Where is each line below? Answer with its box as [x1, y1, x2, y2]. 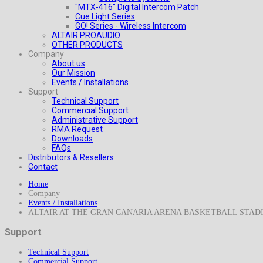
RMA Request [52, 124, 103, 134]
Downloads [52, 134, 93, 143]
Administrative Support [52, 115, 138, 124]
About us [52, 59, 85, 68]
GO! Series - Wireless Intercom [75, 21, 186, 31]
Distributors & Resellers [28, 153, 114, 162]
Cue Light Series [75, 12, 135, 21]
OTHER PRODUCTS [52, 40, 123, 49]
